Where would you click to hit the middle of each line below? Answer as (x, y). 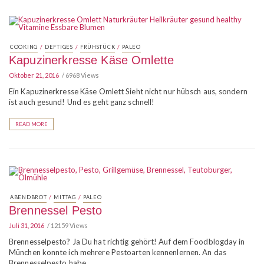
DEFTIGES (59, 47)
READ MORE (32, 124)
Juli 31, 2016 (27, 225)
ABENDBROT (29, 197)
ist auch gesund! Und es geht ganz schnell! (82, 102)
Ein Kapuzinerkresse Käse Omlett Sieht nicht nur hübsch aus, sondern (128, 91)
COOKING (24, 47)
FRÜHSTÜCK (98, 47)
